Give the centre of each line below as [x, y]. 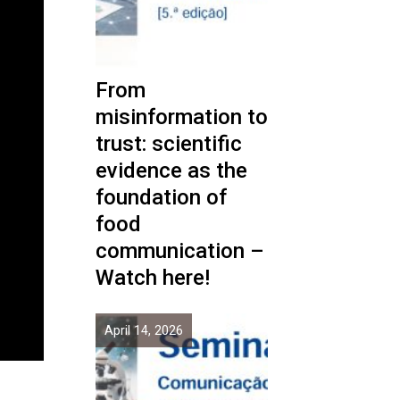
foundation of [161, 197]
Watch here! [153, 278]
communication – [180, 251]
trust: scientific [169, 144]
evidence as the [171, 171]
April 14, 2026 [144, 330]
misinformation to [182, 117]
